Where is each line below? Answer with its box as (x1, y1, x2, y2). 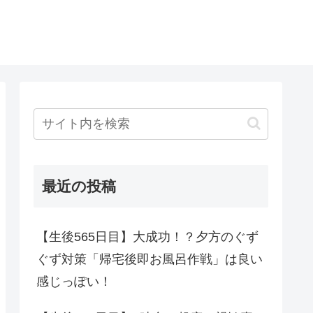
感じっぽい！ (36, 274, 112, 289)
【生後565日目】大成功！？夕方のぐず (36, 229, 259, 244)
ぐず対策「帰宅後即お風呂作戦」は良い (36, 252, 263, 266)
